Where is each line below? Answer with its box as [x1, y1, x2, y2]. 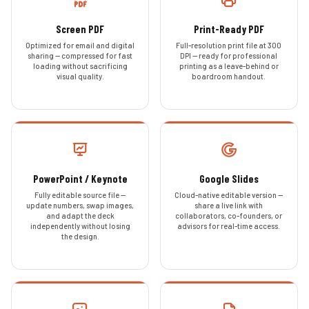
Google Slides [199, 172, 259, 186]
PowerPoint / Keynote [32, 172, 128, 186]
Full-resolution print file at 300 [176, 40, 282, 50]
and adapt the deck [46, 211, 114, 221]
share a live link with [195, 201, 263, 210]
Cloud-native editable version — [175, 190, 283, 200]
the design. [61, 232, 99, 241]
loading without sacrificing [32, 61, 128, 70]
